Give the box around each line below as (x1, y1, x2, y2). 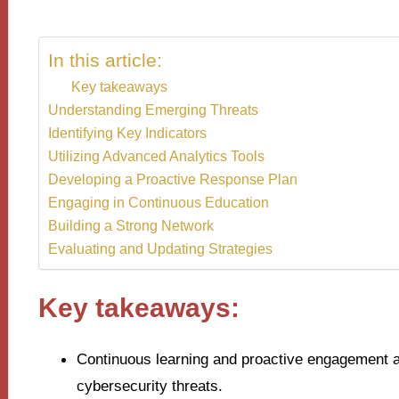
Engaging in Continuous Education (47, 194, 269, 211)
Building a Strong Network (47, 217, 214, 234)
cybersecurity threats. (76, 377, 223, 395)
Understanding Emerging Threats (47, 102, 258, 118)
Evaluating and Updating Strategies (47, 240, 273, 257)
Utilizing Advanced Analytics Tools (47, 148, 265, 165)
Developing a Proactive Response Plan (47, 171, 297, 188)
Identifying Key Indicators (47, 125, 207, 142)
